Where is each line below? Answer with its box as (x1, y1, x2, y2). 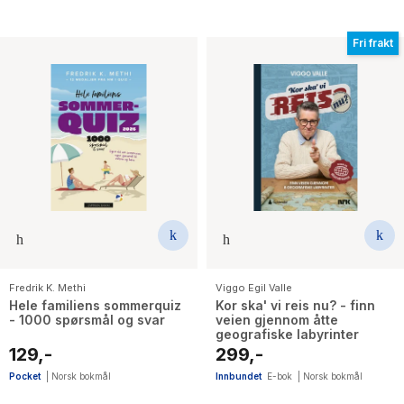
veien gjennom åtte (216, 311, 338, 327)
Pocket (9, 370, 41, 381)
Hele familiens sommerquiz (9, 297, 181, 313)
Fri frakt (353, 36, 393, 50)
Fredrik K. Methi (9, 280, 86, 294)
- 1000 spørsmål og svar (9, 311, 165, 327)
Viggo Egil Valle (216, 280, 292, 294)
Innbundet (216, 370, 262, 381)
